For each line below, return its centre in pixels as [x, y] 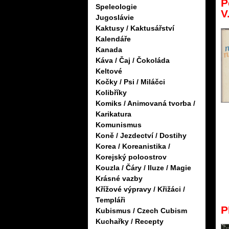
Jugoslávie [115, 18]
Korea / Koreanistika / [133, 146]
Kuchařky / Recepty [130, 222]
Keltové [109, 71]
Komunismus [119, 125]
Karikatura [113, 114]
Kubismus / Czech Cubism [141, 211]
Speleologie [116, 7]
